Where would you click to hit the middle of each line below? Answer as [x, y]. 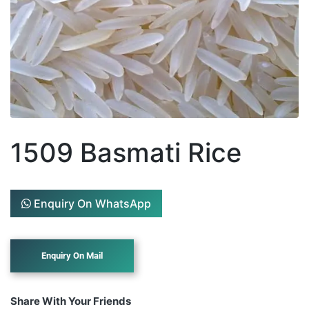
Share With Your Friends [71, 301]
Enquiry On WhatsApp [91, 203]
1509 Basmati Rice [126, 152]
